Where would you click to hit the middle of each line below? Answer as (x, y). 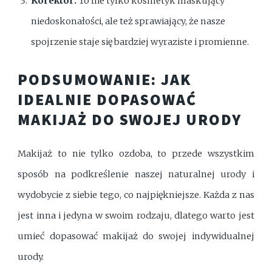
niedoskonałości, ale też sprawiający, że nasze (128, 22)
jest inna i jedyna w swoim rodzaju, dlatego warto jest (136, 216)
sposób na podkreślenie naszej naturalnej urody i (136, 175)
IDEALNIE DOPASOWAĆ (107, 100)
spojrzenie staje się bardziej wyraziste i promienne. (140, 42)
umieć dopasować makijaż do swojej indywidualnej (136, 236)
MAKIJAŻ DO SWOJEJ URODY (130, 120)
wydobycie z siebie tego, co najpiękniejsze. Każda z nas (136, 195)
